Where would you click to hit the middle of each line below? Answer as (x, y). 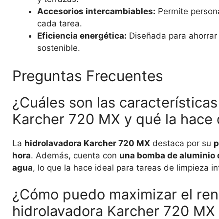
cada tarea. (60, 24)
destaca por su (182, 143)
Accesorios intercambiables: (96, 11)
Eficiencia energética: (82, 36)
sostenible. (59, 48)
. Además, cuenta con (75, 155)
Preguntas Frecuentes (88, 76)
